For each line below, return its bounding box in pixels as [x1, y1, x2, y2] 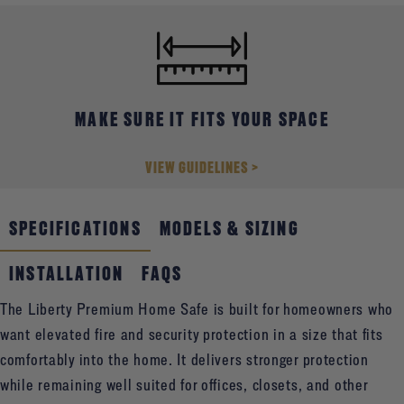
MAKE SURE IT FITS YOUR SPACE [75, 107, 329, 130]
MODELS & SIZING [159, 217, 299, 240]
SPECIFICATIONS [9, 216, 142, 239]
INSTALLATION [9, 262, 124, 285]
